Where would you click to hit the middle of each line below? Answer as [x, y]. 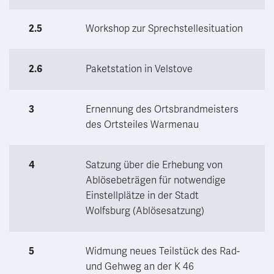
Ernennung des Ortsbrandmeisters [162, 109]
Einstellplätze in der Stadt [142, 195]
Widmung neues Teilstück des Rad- [163, 251]
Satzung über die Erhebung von [154, 165]
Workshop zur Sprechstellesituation [164, 28]
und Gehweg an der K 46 [140, 266]
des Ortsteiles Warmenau [142, 124]
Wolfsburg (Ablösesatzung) [145, 211]
